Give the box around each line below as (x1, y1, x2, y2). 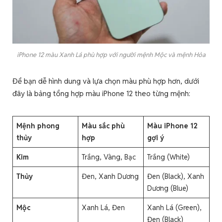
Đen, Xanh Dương (82, 171, 139, 181)
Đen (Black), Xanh (147, 171, 205, 181)
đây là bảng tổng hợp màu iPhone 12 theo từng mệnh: (12, 88, 190, 98)
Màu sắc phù (82, 120, 125, 130)
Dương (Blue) (147, 183, 189, 193)
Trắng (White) (147, 152, 190, 162)
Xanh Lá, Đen (82, 202, 125, 212)
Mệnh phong (16, 120, 60, 130)
